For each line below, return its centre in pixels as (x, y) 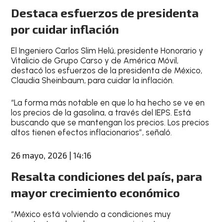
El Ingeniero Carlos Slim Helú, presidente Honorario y (107, 50)
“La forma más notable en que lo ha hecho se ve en (108, 103)
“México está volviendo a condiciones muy (91, 214)
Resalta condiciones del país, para (107, 176)
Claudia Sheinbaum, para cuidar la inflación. (93, 80)
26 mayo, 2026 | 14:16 (51, 155)
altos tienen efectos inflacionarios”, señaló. (92, 132)
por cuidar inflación (65, 29)
